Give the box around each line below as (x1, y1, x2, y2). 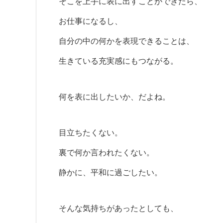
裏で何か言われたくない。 (59, 148, 154, 157)
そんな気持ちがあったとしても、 (59, 204, 178, 213)
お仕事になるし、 (59, 17, 122, 25)
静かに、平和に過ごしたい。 (59, 168, 162, 177)
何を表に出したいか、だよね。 (59, 93, 170, 101)
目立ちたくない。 (59, 128, 122, 137)
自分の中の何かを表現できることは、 (59, 37, 194, 45)
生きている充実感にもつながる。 (59, 57, 178, 65)
